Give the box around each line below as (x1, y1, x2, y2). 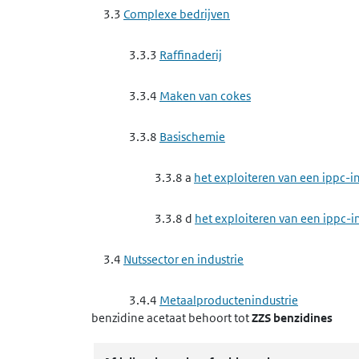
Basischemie (159, 129, 225, 144)
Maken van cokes (159, 88, 251, 103)
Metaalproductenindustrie (159, 292, 298, 308)
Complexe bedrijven (123, 6, 230, 22)
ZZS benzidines (252, 310, 333, 325)
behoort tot (186, 310, 252, 325)
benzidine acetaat (91, 310, 186, 325)
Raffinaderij (159, 47, 222, 63)
